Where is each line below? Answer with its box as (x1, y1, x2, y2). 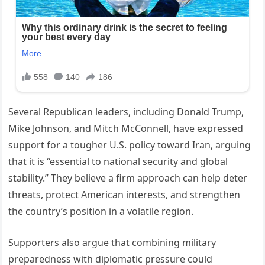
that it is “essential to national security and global (8, 155, 228, 169)
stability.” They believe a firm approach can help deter (8, 172, 248, 185)
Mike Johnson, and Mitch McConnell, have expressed (8, 122, 244, 135)
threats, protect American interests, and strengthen (8, 188, 241, 202)
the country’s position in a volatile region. (8, 205, 194, 218)
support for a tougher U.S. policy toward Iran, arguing (8, 138, 251, 152)
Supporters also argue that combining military (8, 236, 216, 250)
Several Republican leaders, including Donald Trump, (8, 105, 244, 119)
